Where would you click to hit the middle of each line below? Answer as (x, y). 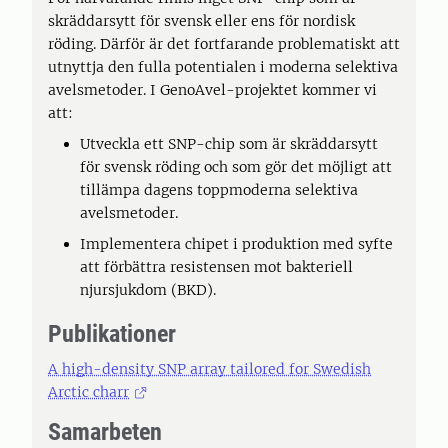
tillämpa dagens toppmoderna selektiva (219, 190)
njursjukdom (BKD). (148, 290)
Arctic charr (88, 392)
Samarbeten (105, 432)
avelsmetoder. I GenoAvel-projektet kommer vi (212, 90)
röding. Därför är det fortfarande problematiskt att (224, 44)
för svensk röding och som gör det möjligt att (236, 167)
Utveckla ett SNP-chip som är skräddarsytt (229, 144)
